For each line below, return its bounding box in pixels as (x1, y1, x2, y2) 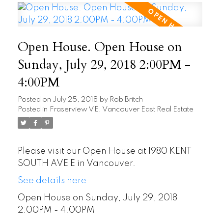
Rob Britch (109, 96, 143, 104)
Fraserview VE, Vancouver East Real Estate (49, 106, 193, 113)
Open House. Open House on (17, 38, 182, 56)
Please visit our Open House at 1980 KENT (17, 147, 192, 156)
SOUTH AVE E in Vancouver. (17, 159, 136, 168)
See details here (17, 176, 86, 186)
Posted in (17, 106, 48, 113)
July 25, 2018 (52, 96, 98, 104)
